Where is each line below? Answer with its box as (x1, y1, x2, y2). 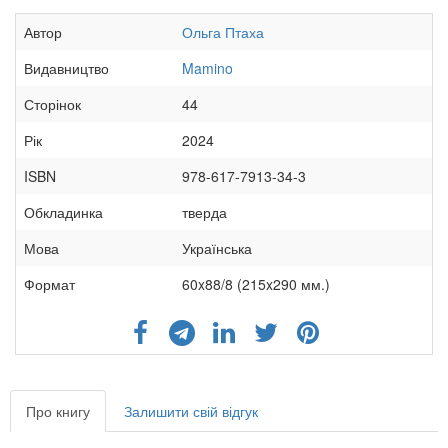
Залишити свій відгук (124, 401, 258, 422)
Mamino (182, 58, 233, 79)
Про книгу (26, 401, 90, 422)
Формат (24, 274, 75, 295)
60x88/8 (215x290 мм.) (182, 274, 330, 295)
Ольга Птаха (182, 22, 264, 43)
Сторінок (24, 94, 81, 115)
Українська (182, 238, 252, 259)
